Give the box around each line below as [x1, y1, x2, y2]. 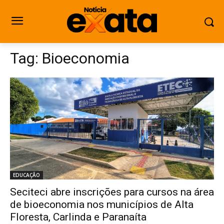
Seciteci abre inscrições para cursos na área [10, 186, 214, 198]
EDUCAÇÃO [13, 171, 40, 178]
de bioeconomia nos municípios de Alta [10, 198, 193, 210]
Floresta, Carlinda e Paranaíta [10, 211, 146, 223]
